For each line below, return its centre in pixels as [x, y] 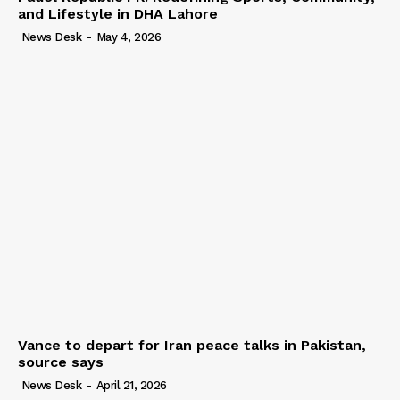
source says [61, 362]
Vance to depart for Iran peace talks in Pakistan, [192, 346]
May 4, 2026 [128, 37]
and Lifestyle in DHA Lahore [118, 13]
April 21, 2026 [131, 386]
